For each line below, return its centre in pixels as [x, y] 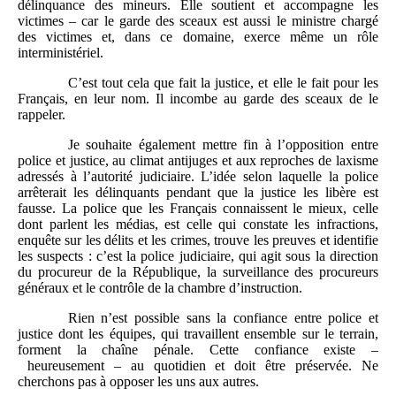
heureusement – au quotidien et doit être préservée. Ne [198, 365]
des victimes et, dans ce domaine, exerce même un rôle [198, 36]
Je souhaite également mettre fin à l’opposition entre [223, 144]
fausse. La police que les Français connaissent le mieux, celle [198, 208]
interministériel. [61, 52]
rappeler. [42, 114]
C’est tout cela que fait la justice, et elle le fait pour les [223, 82]
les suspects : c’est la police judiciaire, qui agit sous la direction [198, 255]
